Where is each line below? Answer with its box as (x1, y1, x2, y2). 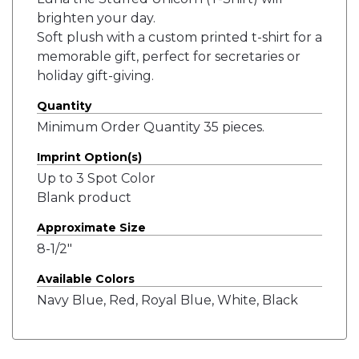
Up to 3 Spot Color (37, 171, 155, 186)
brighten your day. (37, 10, 155, 26)
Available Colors (37, 272, 135, 286)
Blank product (37, 190, 131, 205)
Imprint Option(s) (37, 150, 142, 164)
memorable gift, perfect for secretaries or (37, 49, 301, 64)
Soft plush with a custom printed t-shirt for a (37, 30, 322, 45)
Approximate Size (37, 220, 146, 235)
